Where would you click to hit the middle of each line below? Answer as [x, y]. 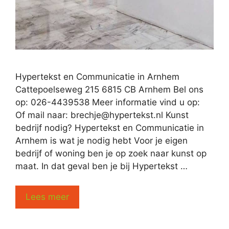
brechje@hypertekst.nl [117, 115]
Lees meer [47, 197]
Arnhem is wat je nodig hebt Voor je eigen [101, 140]
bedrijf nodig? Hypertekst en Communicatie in [110, 128]
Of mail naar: [43, 115]
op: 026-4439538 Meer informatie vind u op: [109, 102]
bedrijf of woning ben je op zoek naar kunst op [111, 153]
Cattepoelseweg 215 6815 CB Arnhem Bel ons [109, 89]
